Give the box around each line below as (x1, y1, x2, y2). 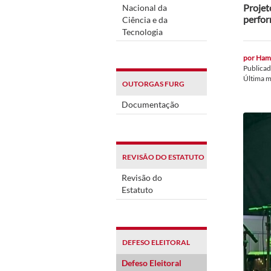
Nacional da (122, 2, 167, 13)
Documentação (122, 99, 179, 109)
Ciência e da (122, 14, 168, 25)
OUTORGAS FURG (122, 79, 184, 88)
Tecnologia (122, 26, 163, 37)
